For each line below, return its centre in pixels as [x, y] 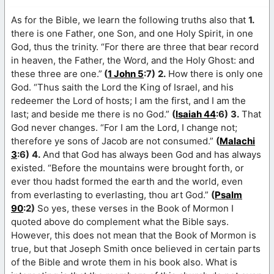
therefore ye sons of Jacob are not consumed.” [113, 141]
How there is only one [214, 73]
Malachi [237, 141]
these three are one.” [57, 73]
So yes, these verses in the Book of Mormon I [134, 208]
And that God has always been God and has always [151, 154]
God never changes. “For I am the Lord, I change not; [124, 127]
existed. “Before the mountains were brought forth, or [128, 168]
